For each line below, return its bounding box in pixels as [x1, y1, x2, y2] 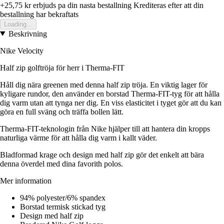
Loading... [4, 20, 32, 28]
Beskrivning [8, 29, 47, 38]
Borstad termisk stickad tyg [20, 202, 105, 211]
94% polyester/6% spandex [20, 193, 105, 202]
